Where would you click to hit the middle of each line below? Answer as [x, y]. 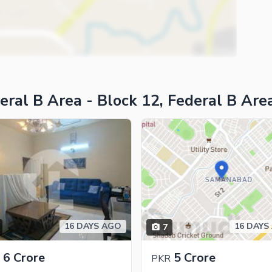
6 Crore [24, 257]
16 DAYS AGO [93, 226]
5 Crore [194, 257]
